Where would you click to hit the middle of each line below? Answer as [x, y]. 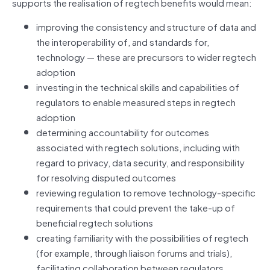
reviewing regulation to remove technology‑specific [146, 192]
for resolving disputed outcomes [106, 177]
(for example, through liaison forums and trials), [134, 252]
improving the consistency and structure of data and [146, 26]
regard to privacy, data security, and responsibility [140, 162]
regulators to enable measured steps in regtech [136, 102]
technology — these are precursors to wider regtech [146, 56]
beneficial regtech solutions [95, 222]
